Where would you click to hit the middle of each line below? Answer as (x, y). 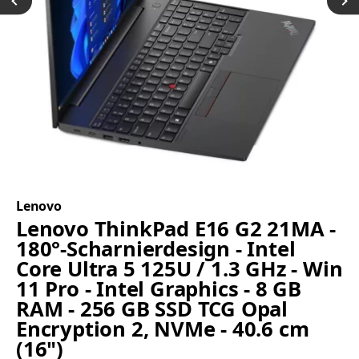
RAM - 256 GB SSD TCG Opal (152, 309)
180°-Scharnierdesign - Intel (156, 249)
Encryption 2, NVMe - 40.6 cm (163, 329)
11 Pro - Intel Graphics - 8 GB (159, 289)
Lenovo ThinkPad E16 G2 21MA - (176, 229)
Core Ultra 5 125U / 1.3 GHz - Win (179, 269)
